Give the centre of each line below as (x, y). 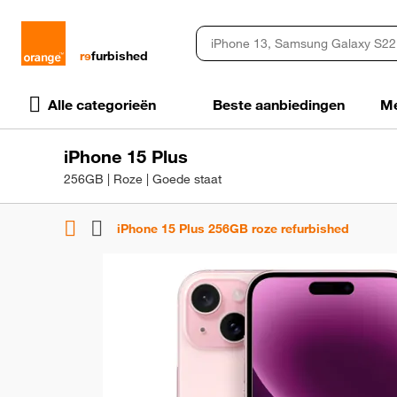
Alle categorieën (102, 105)
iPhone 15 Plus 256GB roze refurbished (233, 228)
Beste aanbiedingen (279, 105)
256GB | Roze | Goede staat (143, 179)
